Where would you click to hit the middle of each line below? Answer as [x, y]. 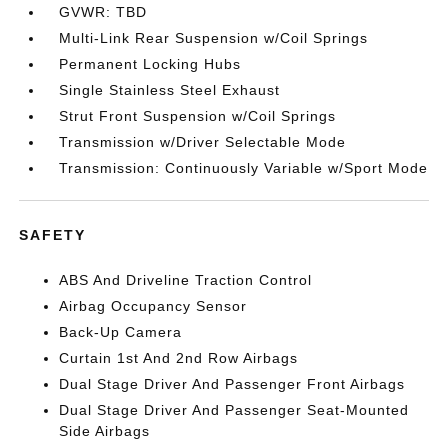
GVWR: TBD [103, 12]
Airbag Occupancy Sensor [153, 306]
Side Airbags [105, 431]
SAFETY [53, 235]
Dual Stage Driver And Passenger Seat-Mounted [234, 410]
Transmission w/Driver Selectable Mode [203, 142]
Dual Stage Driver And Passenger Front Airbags [232, 384]
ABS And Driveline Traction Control [186, 280]
